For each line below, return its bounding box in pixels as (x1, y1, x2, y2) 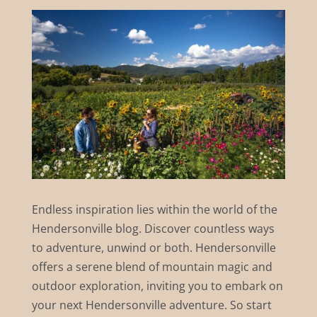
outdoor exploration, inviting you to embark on (31, 277, 283, 294)
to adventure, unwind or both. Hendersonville (31, 239, 276, 255)
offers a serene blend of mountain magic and (31, 258, 272, 275)
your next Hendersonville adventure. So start (31, 296, 272, 313)
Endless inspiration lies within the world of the (31, 201, 277, 217)
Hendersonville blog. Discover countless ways (31, 220, 275, 236)
